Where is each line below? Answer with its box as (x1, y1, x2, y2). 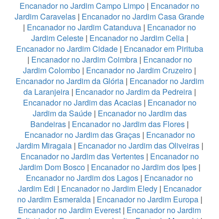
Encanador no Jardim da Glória (15, 75, 124, 87)
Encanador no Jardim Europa (96, 193, 198, 205)
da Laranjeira (23, 86, 69, 97)
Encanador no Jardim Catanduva (27, 21, 141, 33)
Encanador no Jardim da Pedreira (75, 86, 192, 97)
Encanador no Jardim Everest (18, 204, 121, 216)
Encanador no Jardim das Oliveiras (77, 139, 199, 151)
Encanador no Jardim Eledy (61, 182, 157, 194)
